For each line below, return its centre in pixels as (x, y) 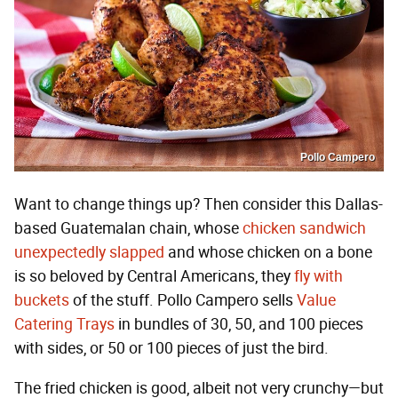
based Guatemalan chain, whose (128, 229)
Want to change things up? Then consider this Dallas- (199, 205)
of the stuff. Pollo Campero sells (183, 301)
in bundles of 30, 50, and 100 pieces (239, 325)
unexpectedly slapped (89, 253)
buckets (42, 301)
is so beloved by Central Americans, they (154, 277)
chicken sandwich (304, 229)
